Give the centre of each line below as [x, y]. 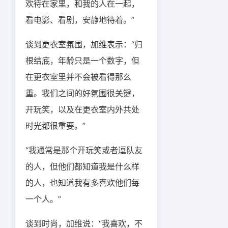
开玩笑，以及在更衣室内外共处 [82, 109]
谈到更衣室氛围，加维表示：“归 [84, 44]
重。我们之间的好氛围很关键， [82, 93]
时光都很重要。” [55, 126]
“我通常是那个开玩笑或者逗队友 [84, 150]
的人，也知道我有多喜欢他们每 [82, 183]
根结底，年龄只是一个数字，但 [82, 61]
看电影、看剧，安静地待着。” [80, 20]
